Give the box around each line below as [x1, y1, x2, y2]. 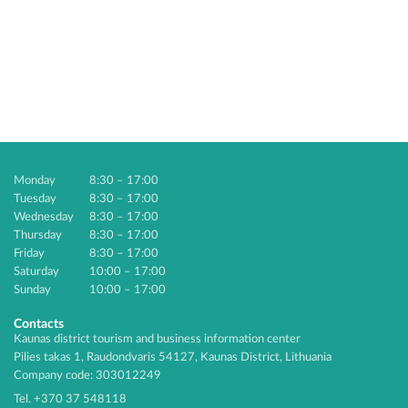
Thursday [14, 229, 62, 241]
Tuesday [14, 193, 56, 205]
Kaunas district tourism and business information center [14, 333, 301, 345]
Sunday [14, 284, 51, 296]
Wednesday [14, 211, 74, 223]
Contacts [14, 318, 64, 331]
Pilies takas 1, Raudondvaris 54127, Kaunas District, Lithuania [14, 352, 331, 363]
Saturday [14, 266, 59, 278]
